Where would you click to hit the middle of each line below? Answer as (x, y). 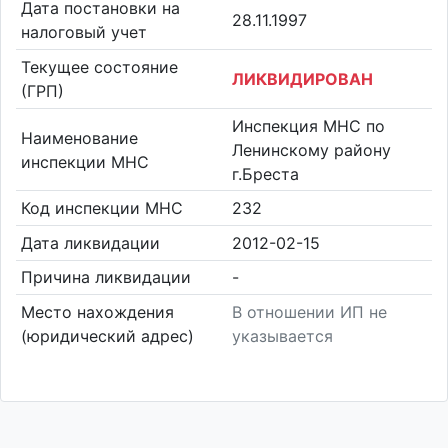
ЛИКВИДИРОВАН (302, 78)
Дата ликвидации (90, 242)
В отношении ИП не (309, 311)
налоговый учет (83, 32)
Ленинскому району (311, 149)
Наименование (79, 137)
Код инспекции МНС (101, 208)
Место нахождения (97, 311)
